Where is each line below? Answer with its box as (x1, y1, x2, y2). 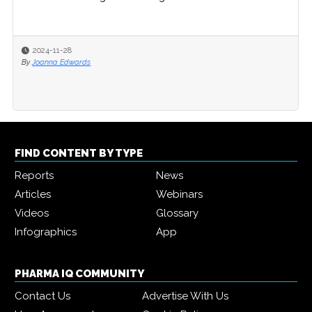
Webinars (156, 187, 203, 201)
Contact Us (15, 289, 70, 302)
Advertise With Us (142, 289, 228, 302)
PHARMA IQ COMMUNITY (15, 267, 144, 280)
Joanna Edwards (28, 57, 87, 67)
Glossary (156, 206, 198, 219)
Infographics (15, 225, 77, 238)
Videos (15, 206, 49, 219)
